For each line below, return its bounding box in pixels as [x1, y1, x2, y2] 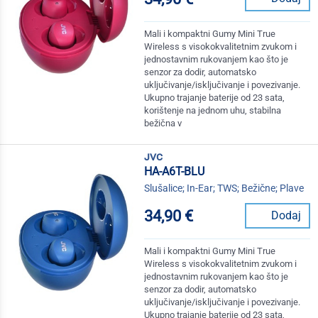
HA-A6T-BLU [144, 165, 205, 179]
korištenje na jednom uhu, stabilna [144, 105, 282, 116]
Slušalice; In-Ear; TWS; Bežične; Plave [144, 182, 305, 194]
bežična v [144, 118, 182, 129]
